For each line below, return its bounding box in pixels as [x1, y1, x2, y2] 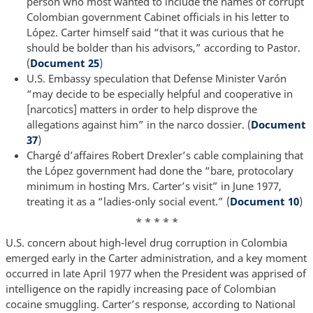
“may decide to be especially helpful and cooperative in [26, 86, 293, 101]
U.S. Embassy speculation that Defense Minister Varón [26, 71, 286, 85]
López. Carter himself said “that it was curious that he [26, 24, 284, 39]
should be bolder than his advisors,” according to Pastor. [26, 40, 300, 54]
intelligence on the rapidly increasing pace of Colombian [5, 281, 276, 296]
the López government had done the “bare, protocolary [26, 163, 293, 177]
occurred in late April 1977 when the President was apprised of [5, 265, 306, 280]
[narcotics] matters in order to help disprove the [26, 101, 257, 116]
